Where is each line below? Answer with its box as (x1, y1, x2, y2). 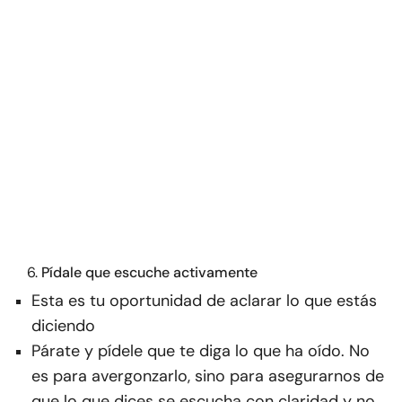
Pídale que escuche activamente (41, 263, 258, 283)
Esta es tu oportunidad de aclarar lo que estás (31, 290, 377, 312)
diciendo (31, 315, 95, 337)
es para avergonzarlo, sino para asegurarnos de (31, 365, 384, 388)
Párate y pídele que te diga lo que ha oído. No (31, 340, 370, 363)
